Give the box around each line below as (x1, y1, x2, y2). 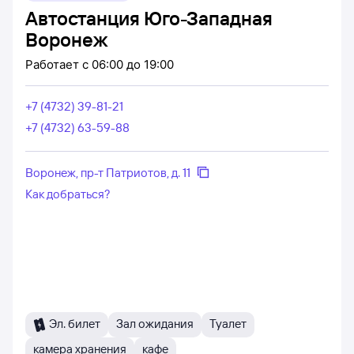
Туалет (209, 316, 247, 331)
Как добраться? (25, 186, 111, 201)
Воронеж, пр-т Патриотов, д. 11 (25, 164, 190, 180)
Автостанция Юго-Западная (25, 6, 273, 30)
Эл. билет (49, 316, 100, 331)
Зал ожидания (116, 316, 194, 331)
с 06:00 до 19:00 (82, 57, 174, 72)
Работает (25, 57, 82, 72)
